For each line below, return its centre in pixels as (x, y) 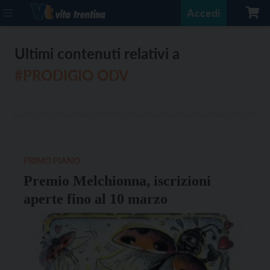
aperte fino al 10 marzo (96, 199)
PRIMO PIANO (52, 161)
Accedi (204, 13)
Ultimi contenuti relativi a (97, 53)
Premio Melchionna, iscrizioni (117, 181)
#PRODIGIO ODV (72, 75)
